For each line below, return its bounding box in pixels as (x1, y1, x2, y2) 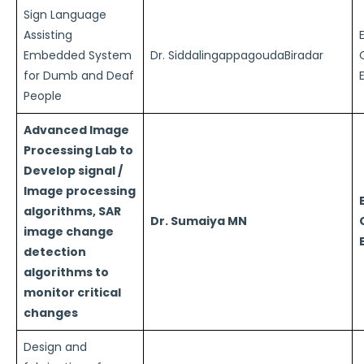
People (24, 88, 62, 104)
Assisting (24, 27, 72, 43)
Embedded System (24, 47, 132, 63)
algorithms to (24, 264, 109, 280)
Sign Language (24, 6, 106, 23)
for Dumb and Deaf (24, 67, 134, 84)
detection (24, 244, 86, 260)
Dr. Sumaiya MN (150, 213, 247, 229)
